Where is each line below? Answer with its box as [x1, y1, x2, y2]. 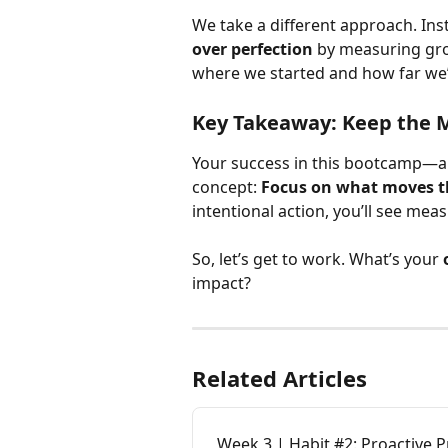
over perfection [192, 38, 313, 61]
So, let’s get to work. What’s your [192, 248, 443, 271]
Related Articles [192, 363, 367, 394]
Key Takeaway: [192, 108, 337, 136]
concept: [192, 175, 261, 198]
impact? [192, 272, 251, 295]
